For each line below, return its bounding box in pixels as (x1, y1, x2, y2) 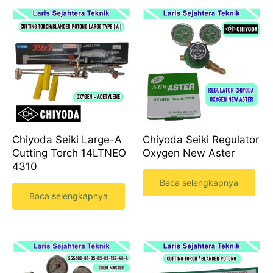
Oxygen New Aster (143, 147, 235, 160)
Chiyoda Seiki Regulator (143, 133, 259, 146)
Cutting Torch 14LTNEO (12, 147, 126, 160)
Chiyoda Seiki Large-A (12, 133, 122, 146)
